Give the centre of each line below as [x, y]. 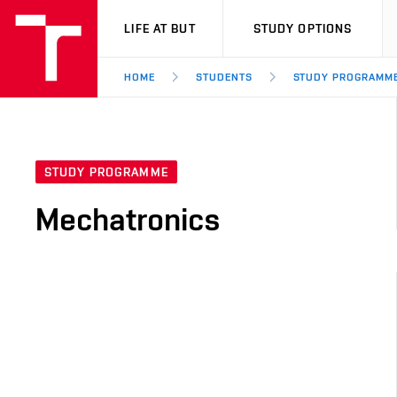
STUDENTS [224, 77]
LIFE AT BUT [160, 28]
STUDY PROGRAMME [106, 172]
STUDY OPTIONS [303, 28]
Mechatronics [128, 219]
